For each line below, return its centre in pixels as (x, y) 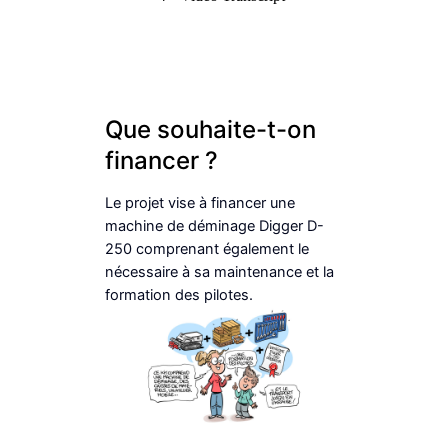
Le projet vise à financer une (199, 203)
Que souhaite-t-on (210, 130)
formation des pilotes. (178, 295)
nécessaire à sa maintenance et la (219, 272)
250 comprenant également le (206, 249)
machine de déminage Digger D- (214, 226)
